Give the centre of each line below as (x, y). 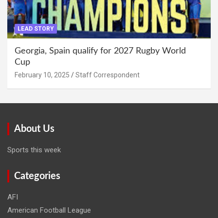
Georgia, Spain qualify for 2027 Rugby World (100, 51)
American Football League (49, 210)
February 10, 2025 (42, 75)
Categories (37, 176)
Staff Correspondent (108, 75)
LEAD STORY (36, 28)
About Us (34, 129)
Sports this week (34, 150)
